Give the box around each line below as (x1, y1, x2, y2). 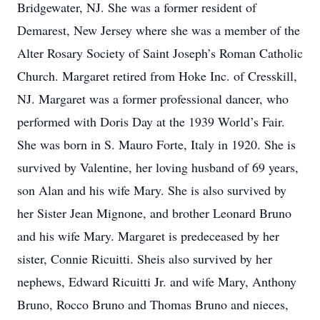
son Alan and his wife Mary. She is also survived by (17, 181, 286, 199)
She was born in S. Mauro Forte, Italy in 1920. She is (17, 136, 296, 153)
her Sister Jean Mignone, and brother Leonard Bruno (17, 204, 291, 221)
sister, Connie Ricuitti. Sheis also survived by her (17, 250, 272, 267)
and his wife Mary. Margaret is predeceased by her (17, 227, 279, 244)
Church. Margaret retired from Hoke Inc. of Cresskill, (17, 67, 297, 84)
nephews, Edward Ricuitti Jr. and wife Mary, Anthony (17, 273, 296, 290)
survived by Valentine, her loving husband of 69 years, (17, 159, 299, 176)
